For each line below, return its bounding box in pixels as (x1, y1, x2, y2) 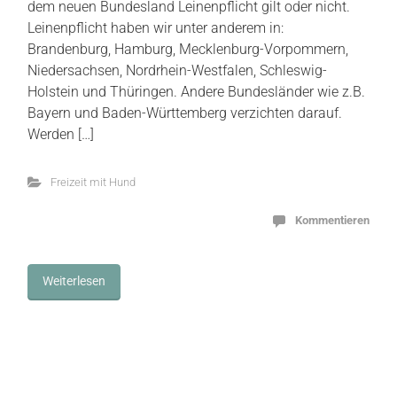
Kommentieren (295, 213, 370, 227)
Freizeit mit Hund (50, 175, 136, 189)
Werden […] (27, 125, 94, 143)
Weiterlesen (43, 273, 105, 288)
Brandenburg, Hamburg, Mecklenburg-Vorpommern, (27, 40, 348, 58)
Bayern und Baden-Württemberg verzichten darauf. (27, 104, 342, 121)
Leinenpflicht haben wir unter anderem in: (27, 19, 284, 36)
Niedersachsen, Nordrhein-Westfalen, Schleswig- (27, 61, 327, 79)
